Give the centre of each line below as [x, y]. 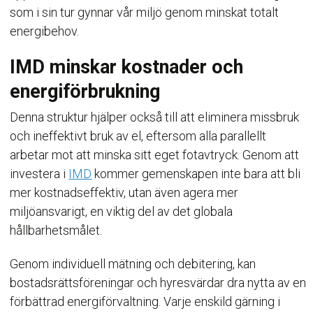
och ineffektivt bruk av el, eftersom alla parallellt [138, 136]
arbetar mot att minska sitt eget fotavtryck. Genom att [155, 155]
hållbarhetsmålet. [56, 230]
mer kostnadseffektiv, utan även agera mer [124, 192]
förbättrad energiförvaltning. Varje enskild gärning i [145, 301]
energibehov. [45, 31]
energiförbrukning [85, 92]
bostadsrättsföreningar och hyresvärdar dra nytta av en [158, 283]
